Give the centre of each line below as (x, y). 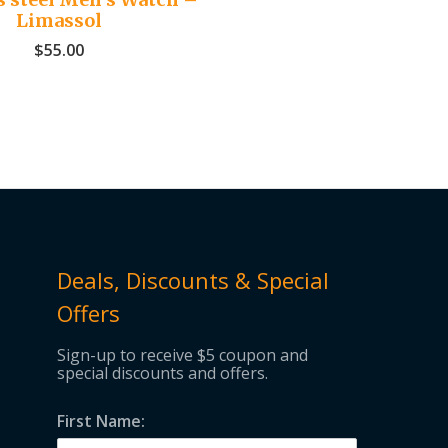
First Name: (101, 421)
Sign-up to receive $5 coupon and (183, 355)
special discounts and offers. (163, 373)
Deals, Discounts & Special (193, 280)
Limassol (58, 21)
